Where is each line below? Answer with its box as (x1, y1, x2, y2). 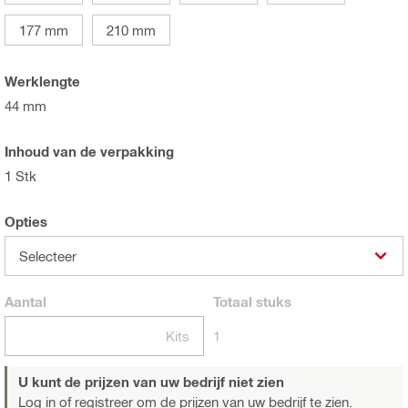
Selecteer (19, 247, 76, 264)
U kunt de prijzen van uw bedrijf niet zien (18, 372, 284, 390)
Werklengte (5, 72, 80, 89)
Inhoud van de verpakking (5, 142, 174, 159)
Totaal (213, 292, 252, 310)
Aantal (5, 292, 46, 310)
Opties (5, 212, 47, 229)
